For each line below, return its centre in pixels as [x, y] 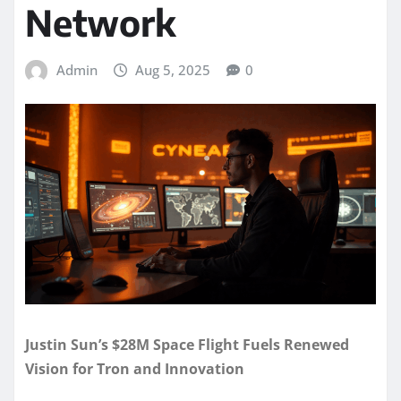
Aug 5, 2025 [173, 69]
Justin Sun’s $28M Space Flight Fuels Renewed [187, 345]
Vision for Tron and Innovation [135, 369]
